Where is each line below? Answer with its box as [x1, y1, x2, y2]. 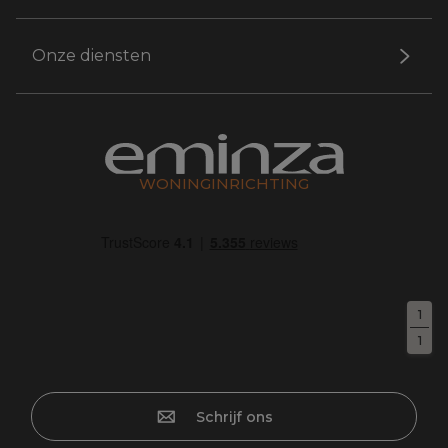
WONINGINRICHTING [139, 173, 309, 193]
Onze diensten [32, 46, 151, 65]
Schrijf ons [195, 407, 273, 426]
